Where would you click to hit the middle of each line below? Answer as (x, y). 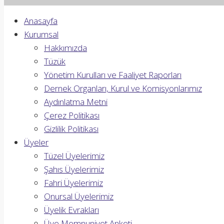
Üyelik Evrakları (71, 210)
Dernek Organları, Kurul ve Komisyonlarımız (123, 88)
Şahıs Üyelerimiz (74, 169)
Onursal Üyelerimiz (79, 196)
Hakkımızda (65, 48)
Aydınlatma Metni (76, 102)
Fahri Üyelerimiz (73, 183)
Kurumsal (41, 34)
